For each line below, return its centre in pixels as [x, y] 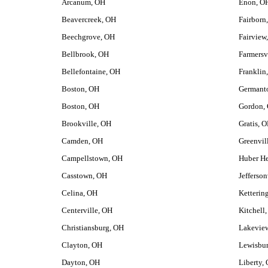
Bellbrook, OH [85, 54]
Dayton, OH [80, 262]
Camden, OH [82, 141]
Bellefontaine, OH [91, 71]
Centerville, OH [87, 210]
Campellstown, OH [92, 158]
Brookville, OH [86, 124]
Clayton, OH [82, 245]
